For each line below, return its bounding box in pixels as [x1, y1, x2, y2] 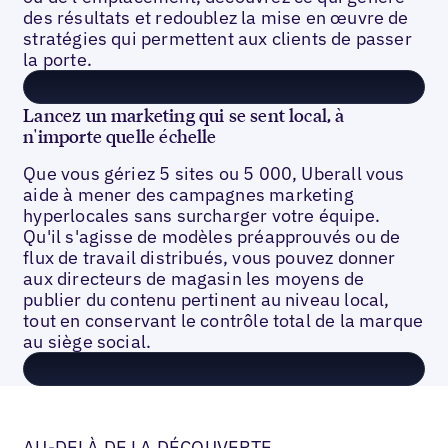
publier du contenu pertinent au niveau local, [23, 287, 390, 311]
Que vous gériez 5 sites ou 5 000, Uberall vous [23, 161, 405, 185]
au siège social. [23, 329, 152, 353]
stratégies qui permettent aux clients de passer [23, 27, 412, 50]
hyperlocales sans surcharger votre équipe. [23, 203, 380, 227]
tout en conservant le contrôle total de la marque [23, 308, 424, 332]
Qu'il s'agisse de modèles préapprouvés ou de [23, 224, 401, 248]
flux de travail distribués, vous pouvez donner [23, 245, 396, 269]
